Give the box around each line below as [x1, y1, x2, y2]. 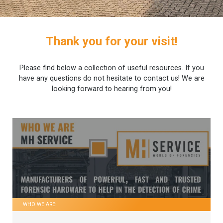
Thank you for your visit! [45, 34, 178, 48]
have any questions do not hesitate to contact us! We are [18, 74, 205, 83]
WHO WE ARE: [23, 201, 57, 208]
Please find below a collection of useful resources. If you [19, 63, 204, 72]
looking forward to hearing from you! [51, 84, 172, 93]
